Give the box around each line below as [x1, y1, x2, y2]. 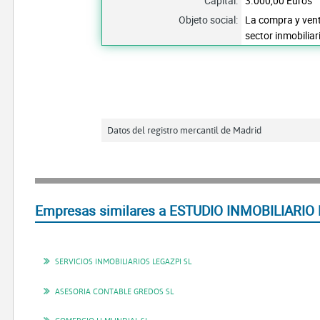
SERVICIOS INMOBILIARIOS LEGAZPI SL [55, 256, 192, 267]
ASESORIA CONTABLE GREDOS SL [55, 285, 174, 296]
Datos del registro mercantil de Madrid [107, 124, 262, 136]
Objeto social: [179, 12, 239, 26]
